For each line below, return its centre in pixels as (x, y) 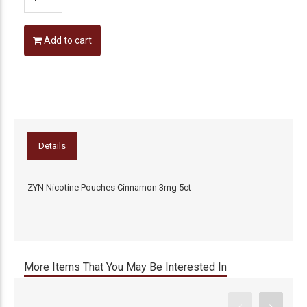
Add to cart (67, 40)
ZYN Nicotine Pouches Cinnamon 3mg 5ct (109, 187)
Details (52, 145)
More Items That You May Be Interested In (125, 267)
